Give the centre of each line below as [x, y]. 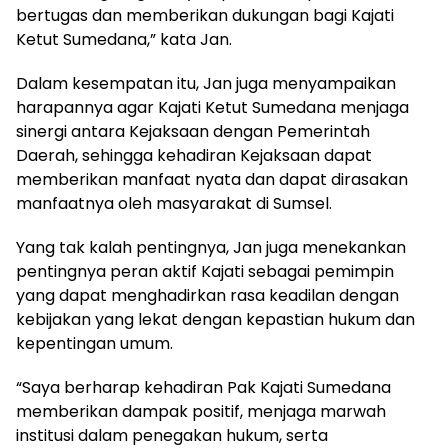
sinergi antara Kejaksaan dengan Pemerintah [193, 131]
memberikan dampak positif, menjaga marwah [201, 411]
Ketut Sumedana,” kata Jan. [124, 39]
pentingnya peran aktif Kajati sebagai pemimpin [205, 271]
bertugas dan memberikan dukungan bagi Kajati [205, 15]
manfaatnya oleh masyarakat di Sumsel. [174, 203]
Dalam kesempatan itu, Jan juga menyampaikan [206, 83]
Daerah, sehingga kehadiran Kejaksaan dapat [194, 155]
